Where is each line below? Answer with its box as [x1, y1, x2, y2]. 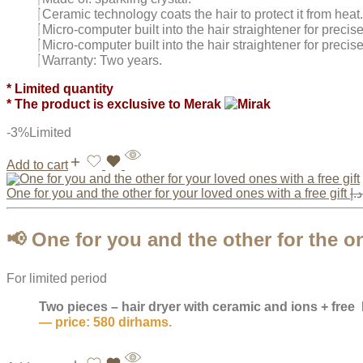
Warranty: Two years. [42, 53, 162, 68]
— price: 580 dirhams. [39, 315, 172, 330]
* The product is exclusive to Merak [6, 97, 224, 112]
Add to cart [6, 158, 68, 173]
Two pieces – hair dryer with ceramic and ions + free [39, 300, 361, 314]
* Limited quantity [6, 82, 113, 96]
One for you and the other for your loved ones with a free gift [6, 186, 350, 201]
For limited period [6, 271, 107, 286]
